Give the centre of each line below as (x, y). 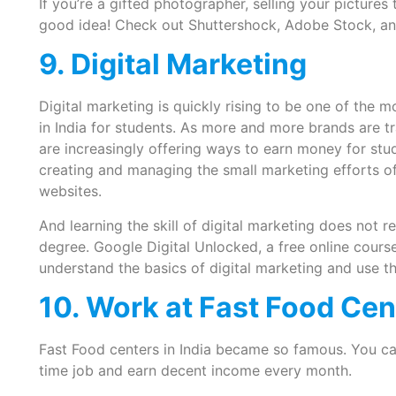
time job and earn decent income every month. (195, 371)
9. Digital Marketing (172, 65)
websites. (70, 191)
